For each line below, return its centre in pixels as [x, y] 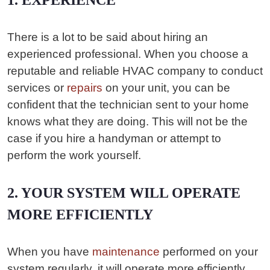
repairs [85, 88]
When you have [50, 252]
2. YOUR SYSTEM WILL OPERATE [124, 193]
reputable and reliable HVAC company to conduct [135, 71]
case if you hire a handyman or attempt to [114, 138]
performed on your [209, 252]
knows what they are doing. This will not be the [127, 121]
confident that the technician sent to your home [128, 105]
